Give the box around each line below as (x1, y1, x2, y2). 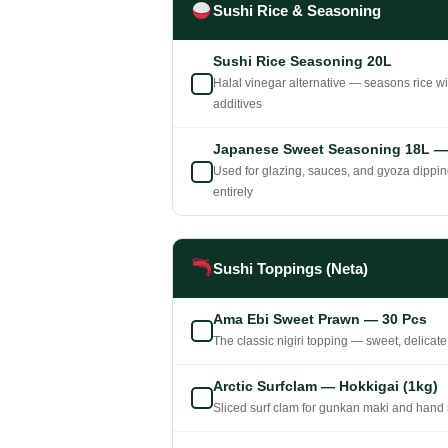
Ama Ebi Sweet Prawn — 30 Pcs (213, 311, 427, 328)
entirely (213, 185, 253, 200)
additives (213, 97, 262, 112)
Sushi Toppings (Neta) (212, 259, 368, 277)
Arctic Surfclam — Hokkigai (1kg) (213, 378, 438, 395)
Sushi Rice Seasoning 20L (213, 53, 392, 70)
